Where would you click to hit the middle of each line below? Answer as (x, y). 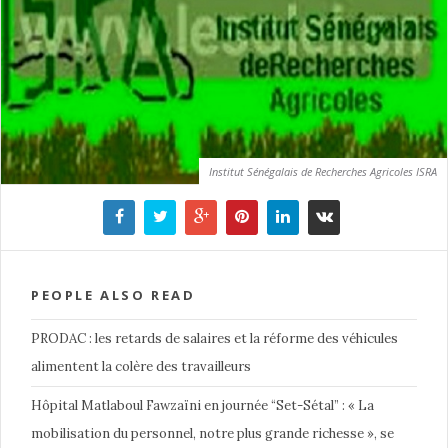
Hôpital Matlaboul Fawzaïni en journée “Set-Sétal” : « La (202, 405)
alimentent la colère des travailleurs (141, 366)
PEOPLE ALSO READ (113, 294)
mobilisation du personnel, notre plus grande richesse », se (212, 433)
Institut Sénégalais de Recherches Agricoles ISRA (323, 171)
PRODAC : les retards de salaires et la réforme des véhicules (214, 338)
